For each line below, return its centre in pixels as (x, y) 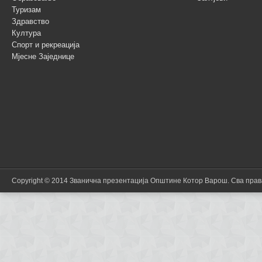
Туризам (26, 10)
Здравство (30, 22)
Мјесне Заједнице (43, 57)
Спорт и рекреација (46, 45)
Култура (26, 33)
